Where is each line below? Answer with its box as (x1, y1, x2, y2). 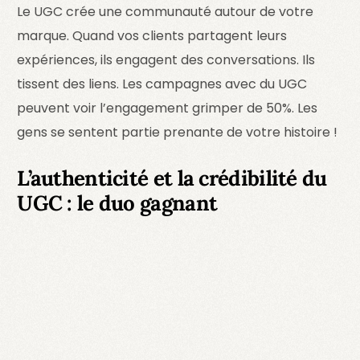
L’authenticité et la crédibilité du (17, 165, 327, 191)
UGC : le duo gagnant (17, 190, 218, 216)
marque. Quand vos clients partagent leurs (17, 27, 288, 45)
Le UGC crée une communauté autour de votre (17, 2, 314, 21)
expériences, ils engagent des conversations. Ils (17, 51, 316, 69)
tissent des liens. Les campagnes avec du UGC (17, 75, 308, 93)
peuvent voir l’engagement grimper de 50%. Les (17, 99, 318, 117)
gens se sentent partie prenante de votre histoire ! (17, 123, 338, 141)
